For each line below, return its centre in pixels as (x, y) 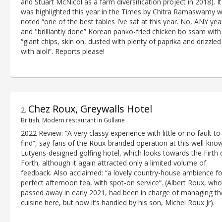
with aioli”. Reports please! (63, 51)
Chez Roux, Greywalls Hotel (90, 109)
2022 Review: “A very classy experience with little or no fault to (121, 133)
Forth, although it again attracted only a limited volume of (113, 163)
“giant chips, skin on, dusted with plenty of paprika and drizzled (121, 41)
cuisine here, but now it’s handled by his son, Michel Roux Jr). (118, 203)
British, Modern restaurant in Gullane (73, 120)
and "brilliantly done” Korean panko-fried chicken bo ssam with (121, 31)
